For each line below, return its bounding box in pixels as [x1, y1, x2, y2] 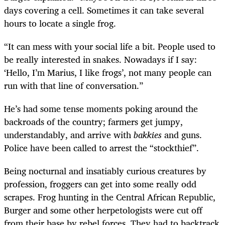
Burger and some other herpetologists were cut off [4, 202, 202, 218]
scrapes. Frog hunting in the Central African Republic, [4, 189, 215, 205]
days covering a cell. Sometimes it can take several [4, 2, 204, 18]
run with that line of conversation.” [4, 77, 143, 93]
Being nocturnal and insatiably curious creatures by [4, 163, 206, 179]
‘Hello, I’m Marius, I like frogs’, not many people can [4, 64, 211, 80]
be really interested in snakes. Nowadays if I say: [4, 51, 197, 67]
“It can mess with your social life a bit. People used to [4, 38, 215, 54]
